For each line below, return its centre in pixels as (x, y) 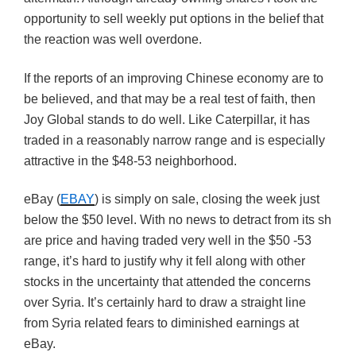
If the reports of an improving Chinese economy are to (174, 78)
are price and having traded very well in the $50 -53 (168, 241)
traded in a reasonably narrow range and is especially (174, 140)
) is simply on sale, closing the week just (207, 199)
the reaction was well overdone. (113, 40)
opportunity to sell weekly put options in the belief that (174, 19)
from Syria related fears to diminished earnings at (161, 323)
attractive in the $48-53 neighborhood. (130, 161)
